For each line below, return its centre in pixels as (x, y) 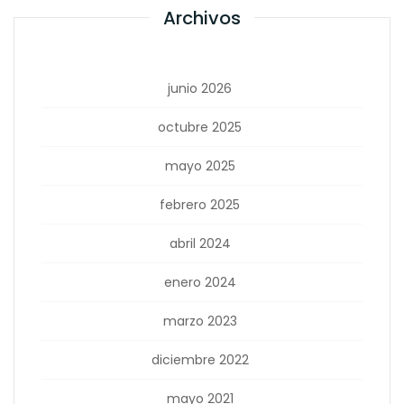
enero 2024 (200, 282)
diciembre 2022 (200, 360)
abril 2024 (200, 243)
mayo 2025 (200, 166)
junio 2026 (200, 88)
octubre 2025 (200, 127)
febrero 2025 (200, 205)
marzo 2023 (200, 321)
